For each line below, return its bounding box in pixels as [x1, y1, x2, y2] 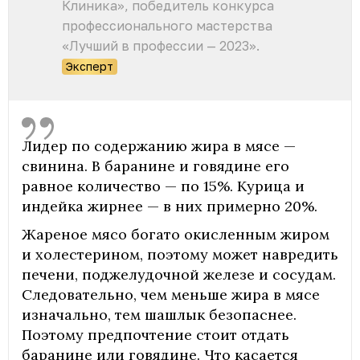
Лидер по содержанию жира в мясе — [22, 136, 296, 155]
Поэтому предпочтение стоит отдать [22, 325, 289, 344]
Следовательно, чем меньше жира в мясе [22, 284, 320, 304]
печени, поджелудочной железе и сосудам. [22, 264, 336, 284]
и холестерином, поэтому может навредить [22, 244, 338, 264]
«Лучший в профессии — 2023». [62, 37, 260, 54]
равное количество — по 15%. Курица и [22, 176, 305, 195]
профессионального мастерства [62, 17, 272, 34]
